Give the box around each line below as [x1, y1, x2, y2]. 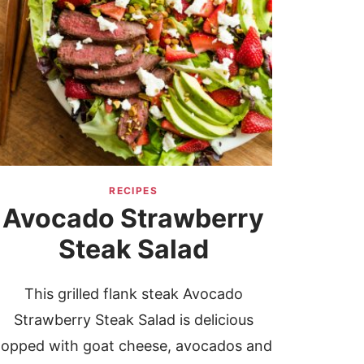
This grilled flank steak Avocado [24, 285, 243, 303]
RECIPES [109, 184, 158, 197]
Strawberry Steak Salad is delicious [13, 311, 253, 329]
